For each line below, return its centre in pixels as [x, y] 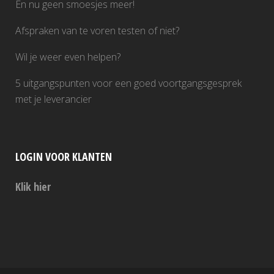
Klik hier [33, 187]
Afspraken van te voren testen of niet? [97, 31]
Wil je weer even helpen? [68, 57]
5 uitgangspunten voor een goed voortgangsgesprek [128, 83]
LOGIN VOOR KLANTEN [64, 157]
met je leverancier [54, 99]
